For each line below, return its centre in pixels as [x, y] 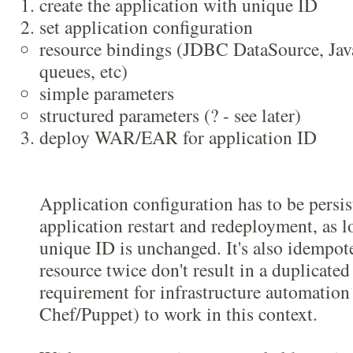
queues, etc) [84, 71]
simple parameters [107, 93]
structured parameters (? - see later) [170, 115]
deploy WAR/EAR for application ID [178, 137]
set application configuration [149, 27]
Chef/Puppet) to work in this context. [178, 314]
